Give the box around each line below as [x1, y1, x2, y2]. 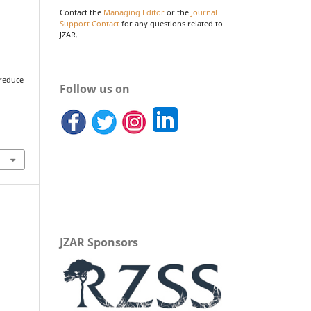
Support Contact [60, 18, 119, 28]
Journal [191, 7, 217, 17]
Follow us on [60, 81, 130, 96]
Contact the [60, 7, 103, 17]
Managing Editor [103, 7, 165, 17]
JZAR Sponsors [60, 234, 138, 250]
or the [165, 7, 191, 17]
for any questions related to [119, 18, 223, 28]
